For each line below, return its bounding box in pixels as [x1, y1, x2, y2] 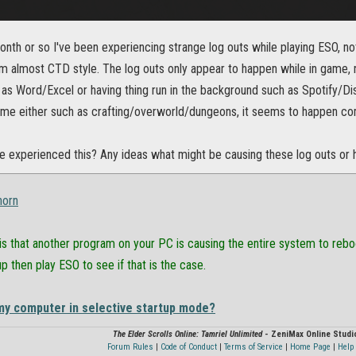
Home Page [289, 342, 331, 353]
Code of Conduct [160, 342, 217, 353]
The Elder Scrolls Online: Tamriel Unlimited [112, 329, 262, 340]
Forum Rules [106, 342, 153, 353]
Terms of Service [223, 342, 283, 353]
